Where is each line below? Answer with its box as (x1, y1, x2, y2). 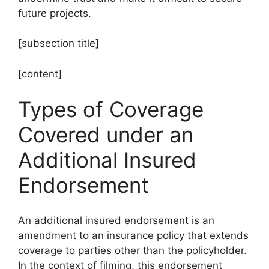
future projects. (18, 7, 91, 19)
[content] (18, 67, 62, 80)
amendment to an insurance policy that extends (18, 229, 249, 241)
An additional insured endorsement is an (18, 214, 214, 226)
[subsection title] (18, 37, 99, 49)
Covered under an (18, 122, 193, 147)
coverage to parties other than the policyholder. (18, 244, 247, 256)
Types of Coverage (18, 97, 204, 122)
